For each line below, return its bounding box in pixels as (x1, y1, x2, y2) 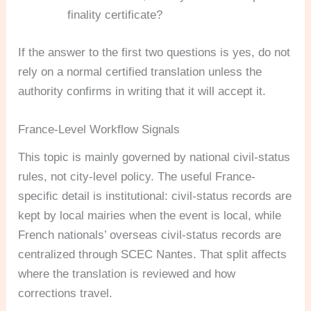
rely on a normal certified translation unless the (18, 65, 262, 78)
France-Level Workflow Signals (18, 122, 180, 136)
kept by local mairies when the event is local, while (18, 208, 282, 222)
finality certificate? (67, 8, 163, 22)
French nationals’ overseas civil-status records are (18, 228, 282, 242)
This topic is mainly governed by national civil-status (18, 150, 291, 164)
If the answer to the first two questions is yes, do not (18, 45, 291, 59)
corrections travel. (18, 286, 113, 300)
